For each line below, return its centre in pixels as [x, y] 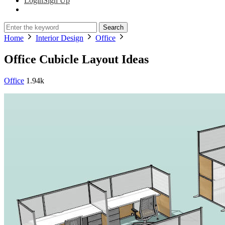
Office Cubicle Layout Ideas [76, 59]
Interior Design [60, 38]
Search [113, 27]
